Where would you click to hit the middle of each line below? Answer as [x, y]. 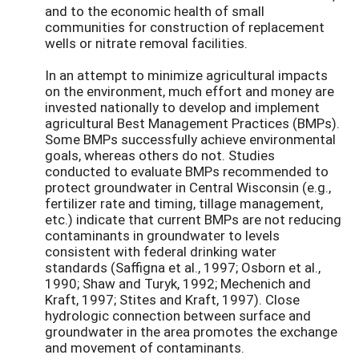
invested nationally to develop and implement [182, 107]
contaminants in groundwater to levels [162, 236]
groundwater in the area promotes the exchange [191, 332]
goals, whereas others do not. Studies [160, 155]
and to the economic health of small [155, 11]
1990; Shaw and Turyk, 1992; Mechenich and [178, 284]
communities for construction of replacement [185, 27]
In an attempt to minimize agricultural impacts [186, 75]
